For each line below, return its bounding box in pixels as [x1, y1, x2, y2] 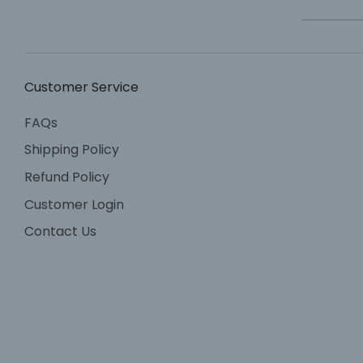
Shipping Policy [24, 140, 119, 160]
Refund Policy [24, 168, 109, 187]
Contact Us [24, 222, 96, 241]
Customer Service [24, 78, 139, 97]
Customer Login [24, 194, 124, 214]
